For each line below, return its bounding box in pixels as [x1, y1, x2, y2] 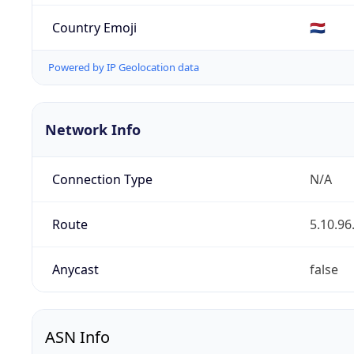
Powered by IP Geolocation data [48, 60, 199, 75]
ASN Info [45, 326, 110, 348]
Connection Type [51, 171, 153, 189]
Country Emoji [51, 18, 137, 36]
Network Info [45, 120, 141, 140]
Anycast [51, 261, 99, 279]
